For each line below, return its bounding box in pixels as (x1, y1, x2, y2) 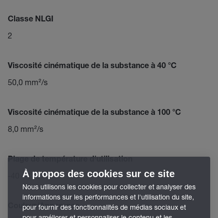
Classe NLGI (8, 16, 54, 24)
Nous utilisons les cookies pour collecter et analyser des (22, 182, 196, 191)
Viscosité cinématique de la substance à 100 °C (8, 109, 181, 117)
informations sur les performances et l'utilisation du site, (22, 193, 194, 201)
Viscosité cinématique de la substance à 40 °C (8, 63, 177, 71)
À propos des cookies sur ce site (22, 168, 175, 179)
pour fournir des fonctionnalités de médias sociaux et (22, 203, 186, 211)
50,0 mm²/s (8, 77, 48, 87)
